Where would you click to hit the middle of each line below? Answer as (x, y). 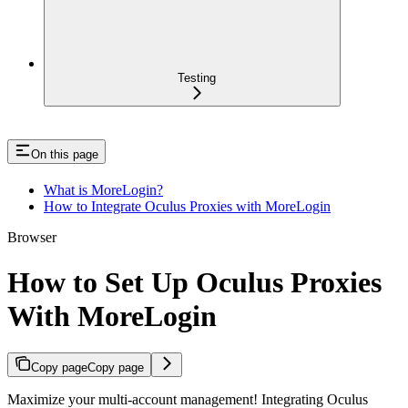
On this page (65, 155)
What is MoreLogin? (103, 190)
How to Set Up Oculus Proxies (194, 282)
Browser (32, 238)
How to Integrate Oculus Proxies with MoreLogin (187, 207)
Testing (197, 78)
